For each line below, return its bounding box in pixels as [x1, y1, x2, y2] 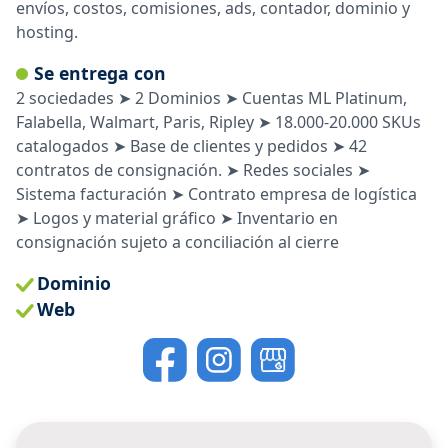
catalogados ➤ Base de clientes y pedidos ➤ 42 [16, 134, 367, 157]
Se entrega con [34, 60, 166, 85]
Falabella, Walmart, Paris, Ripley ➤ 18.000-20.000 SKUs [16, 110, 421, 133]
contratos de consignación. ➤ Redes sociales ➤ [16, 158, 370, 181]
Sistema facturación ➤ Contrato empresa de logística [16, 182, 417, 205]
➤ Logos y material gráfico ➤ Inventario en [16, 206, 338, 229]
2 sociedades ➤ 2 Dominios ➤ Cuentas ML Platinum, [16, 86, 407, 109]
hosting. [16, 20, 78, 43]
